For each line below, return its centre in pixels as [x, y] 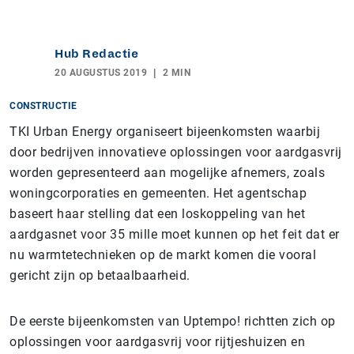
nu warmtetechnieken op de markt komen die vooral [163, 255]
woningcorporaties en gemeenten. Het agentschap [158, 193]
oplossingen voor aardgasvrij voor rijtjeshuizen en [157, 342]
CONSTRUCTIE [43, 106]
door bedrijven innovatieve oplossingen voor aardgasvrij [176, 152]
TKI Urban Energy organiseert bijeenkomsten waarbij [165, 132]
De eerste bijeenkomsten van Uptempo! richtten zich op [173, 321]
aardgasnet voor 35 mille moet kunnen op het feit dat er [175, 234]
